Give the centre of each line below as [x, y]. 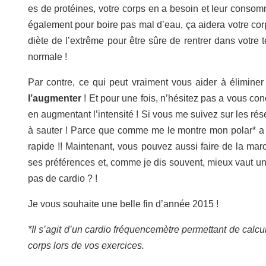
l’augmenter [55, 98]
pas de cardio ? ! [63, 178]
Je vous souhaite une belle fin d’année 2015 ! [123, 204]
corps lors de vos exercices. [87, 246]
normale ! [47, 57]
